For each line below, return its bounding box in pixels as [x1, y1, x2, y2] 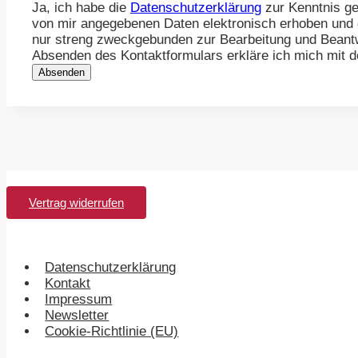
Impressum [45, 292, 113, 308]
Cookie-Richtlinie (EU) [45, 324, 179, 340]
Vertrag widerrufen [29, 196, 124, 210]
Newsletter [45, 308, 109, 324]
